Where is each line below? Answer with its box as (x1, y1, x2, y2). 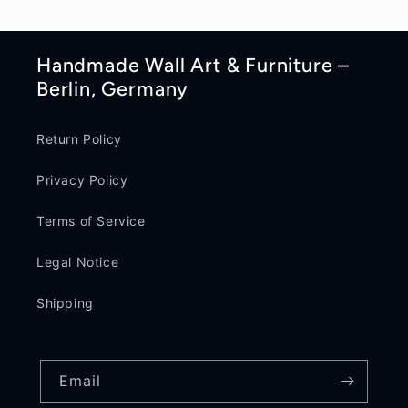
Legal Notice (36, 254, 119, 270)
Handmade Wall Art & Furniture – (36, 53, 351, 76)
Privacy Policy (36, 172, 128, 188)
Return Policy (36, 131, 122, 147)
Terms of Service (36, 213, 146, 229)
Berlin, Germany (36, 76, 189, 100)
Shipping (36, 295, 94, 311)
